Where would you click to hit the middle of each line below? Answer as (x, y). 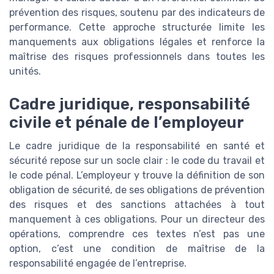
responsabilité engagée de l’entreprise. (98, 264)
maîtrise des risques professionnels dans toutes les (137, 57)
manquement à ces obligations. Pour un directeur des (137, 220)
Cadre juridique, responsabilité (130, 104)
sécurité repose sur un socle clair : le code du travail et (137, 161)
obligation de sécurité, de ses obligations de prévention (137, 190)
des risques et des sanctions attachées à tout (137, 205)
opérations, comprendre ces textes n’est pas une (137, 234)
